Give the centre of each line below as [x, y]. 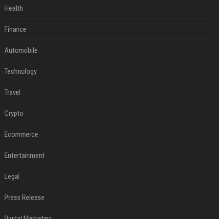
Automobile [21, 50]
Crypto [14, 113]
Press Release [24, 197]
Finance [15, 29]
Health [13, 8]
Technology [20, 71]
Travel [12, 92]
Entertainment [24, 155]
